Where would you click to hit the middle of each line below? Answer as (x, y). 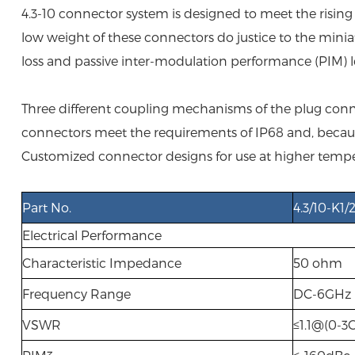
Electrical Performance (92, 235)
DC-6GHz (322, 294)
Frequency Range (76, 294)
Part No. (46, 207)
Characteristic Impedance (101, 263)
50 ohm (317, 263)
